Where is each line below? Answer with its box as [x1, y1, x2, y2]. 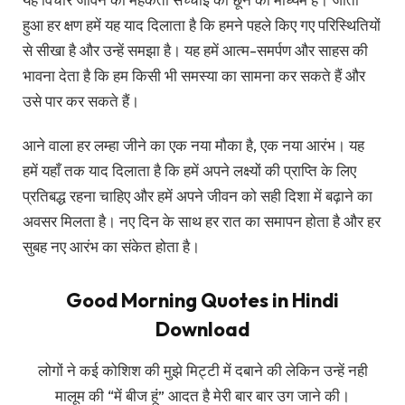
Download [155, 316, 250, 343]
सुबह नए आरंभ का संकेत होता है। [23, 236, 200, 256]
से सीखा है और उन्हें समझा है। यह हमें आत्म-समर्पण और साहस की [23, 41, 368, 61]
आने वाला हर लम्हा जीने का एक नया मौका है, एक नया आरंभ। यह [23, 135, 364, 155]
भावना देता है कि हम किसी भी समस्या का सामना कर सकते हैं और [23, 66, 365, 86]
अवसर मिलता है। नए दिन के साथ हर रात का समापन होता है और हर [23, 211, 381, 231]
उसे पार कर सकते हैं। [23, 91, 139, 111]
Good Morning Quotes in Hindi [66, 287, 339, 314]
